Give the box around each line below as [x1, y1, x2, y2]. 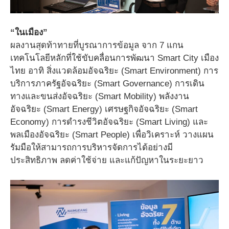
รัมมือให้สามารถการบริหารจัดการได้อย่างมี [10, 143, 173, 153]
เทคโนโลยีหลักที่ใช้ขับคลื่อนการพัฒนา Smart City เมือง [10, 53, 219, 63]
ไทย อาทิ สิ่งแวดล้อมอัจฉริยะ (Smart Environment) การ [10, 66, 218, 76]
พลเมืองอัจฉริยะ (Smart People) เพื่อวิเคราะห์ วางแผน [10, 130, 214, 140]
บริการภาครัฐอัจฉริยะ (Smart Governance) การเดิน [10, 79, 204, 89]
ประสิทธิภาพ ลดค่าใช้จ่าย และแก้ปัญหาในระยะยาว [10, 155, 203, 166]
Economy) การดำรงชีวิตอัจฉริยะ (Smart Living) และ [10, 117, 208, 127]
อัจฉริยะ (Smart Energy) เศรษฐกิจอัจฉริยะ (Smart [10, 104, 198, 114]
